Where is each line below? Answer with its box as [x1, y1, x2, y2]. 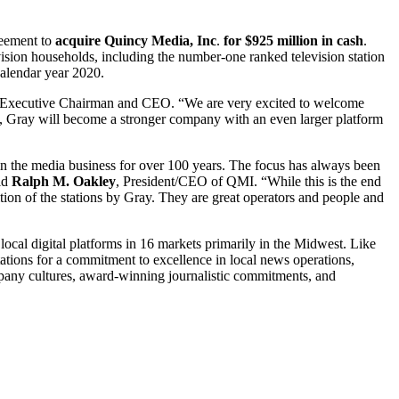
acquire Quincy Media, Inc [55, 33, 216, 49]
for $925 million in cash [220, 33, 363, 49]
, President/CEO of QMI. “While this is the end [116, 174, 381, 190]
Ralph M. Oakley [12, 174, 116, 190]
